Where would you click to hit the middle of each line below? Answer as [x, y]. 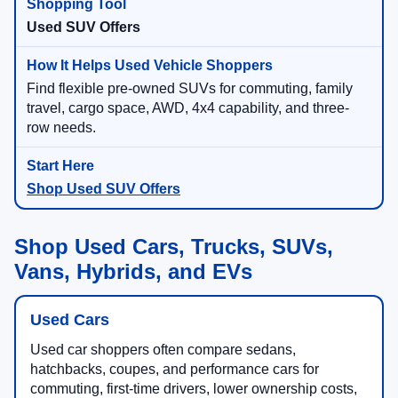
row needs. [61, 128]
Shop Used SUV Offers [103, 189]
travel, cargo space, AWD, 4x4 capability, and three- [188, 108]
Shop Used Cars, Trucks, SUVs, [174, 247]
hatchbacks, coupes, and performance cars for [175, 370]
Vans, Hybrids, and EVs [133, 272]
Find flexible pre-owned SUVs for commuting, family [190, 89]
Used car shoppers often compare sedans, [163, 350]
